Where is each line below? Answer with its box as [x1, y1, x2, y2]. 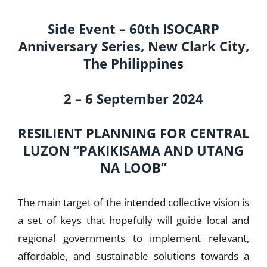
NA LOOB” [100, 158, 167, 176]
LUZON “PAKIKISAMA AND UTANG [23, 141, 244, 159]
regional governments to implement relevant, [17, 231, 250, 246]
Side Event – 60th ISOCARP [48, 20, 219, 38]
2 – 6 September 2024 [64, 89, 203, 107]
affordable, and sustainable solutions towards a [17, 249, 250, 263]
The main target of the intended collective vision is [17, 195, 250, 210]
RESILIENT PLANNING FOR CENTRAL [18, 123, 249, 142]
